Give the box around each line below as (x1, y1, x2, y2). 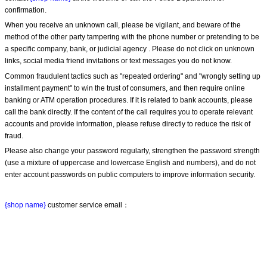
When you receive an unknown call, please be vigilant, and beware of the (5, 21, 241, 30)
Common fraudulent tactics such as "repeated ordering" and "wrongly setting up (5, 72, 260, 80)
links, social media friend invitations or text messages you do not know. (5, 57, 232, 66)
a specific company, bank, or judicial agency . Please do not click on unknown (5, 45, 254, 54)
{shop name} (5, 200, 46, 209)
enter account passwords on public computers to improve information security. (5, 170, 255, 179)
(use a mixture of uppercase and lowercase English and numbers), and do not (5, 158, 256, 167)
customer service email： (46, 200, 129, 209)
